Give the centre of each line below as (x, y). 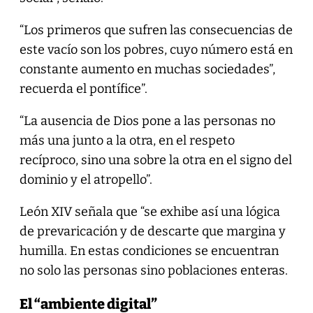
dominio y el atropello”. (86, 179)
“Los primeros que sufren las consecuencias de (156, 30)
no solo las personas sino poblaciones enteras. (153, 270)
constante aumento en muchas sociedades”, (147, 69)
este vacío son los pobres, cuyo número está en (156, 49)
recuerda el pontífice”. (83, 88)
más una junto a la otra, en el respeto (127, 140)
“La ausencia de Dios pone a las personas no (147, 121)
